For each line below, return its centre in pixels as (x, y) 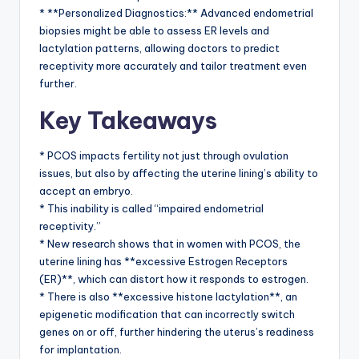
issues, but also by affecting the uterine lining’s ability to (179, 173)
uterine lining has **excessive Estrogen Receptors (163, 262)
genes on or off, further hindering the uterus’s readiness (177, 332)
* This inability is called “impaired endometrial (151, 209)
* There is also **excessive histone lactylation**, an (168, 297)
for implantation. (81, 350)
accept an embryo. (86, 191)
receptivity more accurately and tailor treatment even (173, 66)
